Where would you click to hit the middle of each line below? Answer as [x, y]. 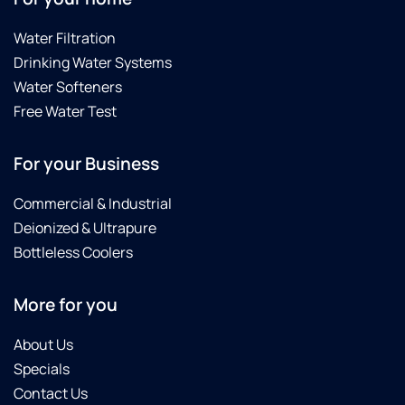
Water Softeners [68, 86]
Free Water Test [65, 111]
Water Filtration [65, 38]
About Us [43, 344]
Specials [42, 368]
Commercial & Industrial [93, 203]
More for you [66, 304]
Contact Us [51, 393]
